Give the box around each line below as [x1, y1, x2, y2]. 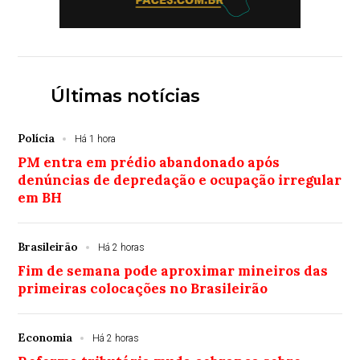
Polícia [18, 130, 55, 145]
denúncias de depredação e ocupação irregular [18, 170, 342, 189]
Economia [18, 329, 73, 345]
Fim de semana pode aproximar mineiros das [18, 261, 329, 280]
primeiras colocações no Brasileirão [18, 279, 268, 297]
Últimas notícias [50, 84, 200, 107]
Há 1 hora [75, 133, 117, 145]
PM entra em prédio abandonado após [18, 153, 280, 171]
